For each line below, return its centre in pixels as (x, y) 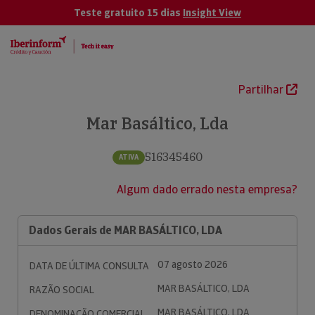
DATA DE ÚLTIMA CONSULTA (89, 266)
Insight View (212, 13)
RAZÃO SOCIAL (62, 290)
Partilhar (262, 90)
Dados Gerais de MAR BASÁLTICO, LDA (126, 230)
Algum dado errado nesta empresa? (207, 189)
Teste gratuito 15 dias (128, 13)
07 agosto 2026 (193, 264)
